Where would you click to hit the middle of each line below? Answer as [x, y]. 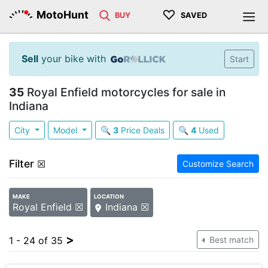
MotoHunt [63, 15]
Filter [22, 164]
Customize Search [218, 164]
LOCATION [109, 197]
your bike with [72, 59]
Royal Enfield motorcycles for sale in [125, 92]
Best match [230, 239]
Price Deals [141, 130]
